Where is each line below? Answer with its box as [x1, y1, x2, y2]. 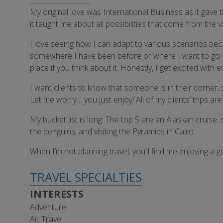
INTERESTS [30, 187, 84, 201]
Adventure [30, 202, 66, 213]
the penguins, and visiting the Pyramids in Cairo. [30, 126, 195, 137]
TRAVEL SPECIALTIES [30, 169, 142, 185]
